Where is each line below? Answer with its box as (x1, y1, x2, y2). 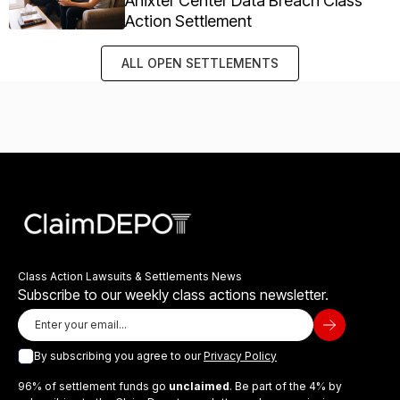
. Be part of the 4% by (229, 379, 342, 394)
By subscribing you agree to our (34, 349, 204, 363)
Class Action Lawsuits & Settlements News (18, 270, 242, 284)
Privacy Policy (204, 349, 277, 363)
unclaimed (169, 379, 229, 394)
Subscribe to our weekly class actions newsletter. (18, 286, 329, 304)
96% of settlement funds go (18, 379, 169, 394)
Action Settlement (125, 12, 252, 31)
